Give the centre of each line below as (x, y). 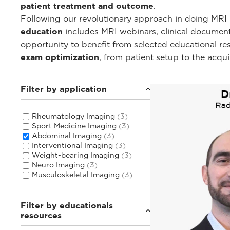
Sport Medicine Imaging (75, 126)
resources (41, 215)
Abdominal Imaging (68, 135)
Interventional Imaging (73, 145)
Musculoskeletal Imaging (77, 174)
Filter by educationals (67, 205)
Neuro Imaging (59, 165)
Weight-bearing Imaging (76, 155)
